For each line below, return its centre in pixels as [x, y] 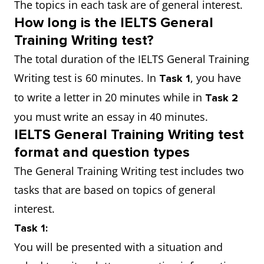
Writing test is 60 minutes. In [87, 78]
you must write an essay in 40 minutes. [113, 117]
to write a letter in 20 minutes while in [108, 97]
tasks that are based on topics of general [115, 190]
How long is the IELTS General [114, 23]
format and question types [102, 152]
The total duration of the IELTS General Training [132, 59]
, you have [216, 78]
